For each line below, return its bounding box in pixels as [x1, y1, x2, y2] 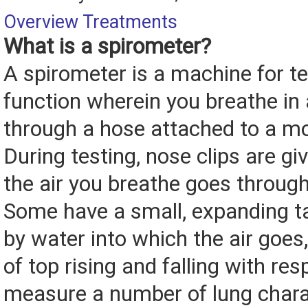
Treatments [82, 11, 177, 34]
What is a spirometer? [3, 34, 211, 60]
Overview [3, 11, 78, 34]
